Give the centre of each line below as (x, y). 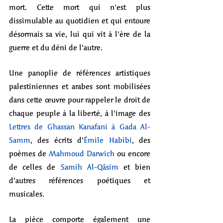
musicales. (27, 194)
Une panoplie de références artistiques (80, 73)
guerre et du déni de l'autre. (56, 47)
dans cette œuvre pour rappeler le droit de (80, 100)
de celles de (35, 167)
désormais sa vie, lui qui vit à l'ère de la (80, 34)
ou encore (132, 153)
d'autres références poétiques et (80, 180)
